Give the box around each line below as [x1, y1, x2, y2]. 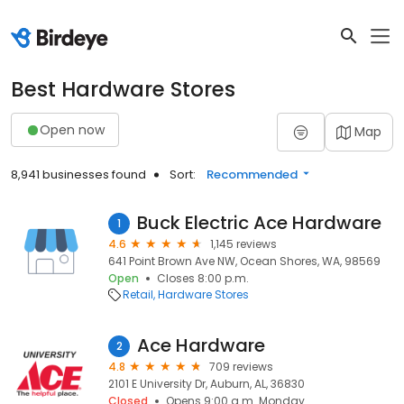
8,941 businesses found [11, 166, 146, 183]
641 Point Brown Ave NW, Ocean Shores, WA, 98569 [108, 253, 381, 269]
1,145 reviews [210, 236, 277, 252]
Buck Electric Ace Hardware [137, 210, 381, 235]
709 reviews [209, 359, 273, 374]
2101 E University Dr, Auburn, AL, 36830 [108, 376, 305, 391]
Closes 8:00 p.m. [157, 271, 249, 286]
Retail [123, 287, 153, 302]
